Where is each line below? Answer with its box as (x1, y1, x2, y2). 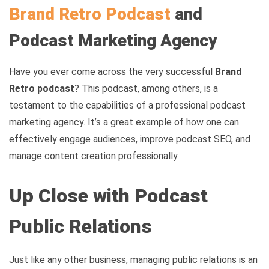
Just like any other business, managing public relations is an (9, 253, 258, 265)
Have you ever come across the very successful (9, 66, 215, 78)
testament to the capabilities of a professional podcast (9, 100, 246, 112)
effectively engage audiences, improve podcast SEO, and (9, 133, 250, 145)
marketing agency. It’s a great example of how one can (9, 116, 239, 128)
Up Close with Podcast (9, 184, 208, 207)
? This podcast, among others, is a (74, 83, 218, 95)
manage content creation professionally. (9, 150, 179, 162)
